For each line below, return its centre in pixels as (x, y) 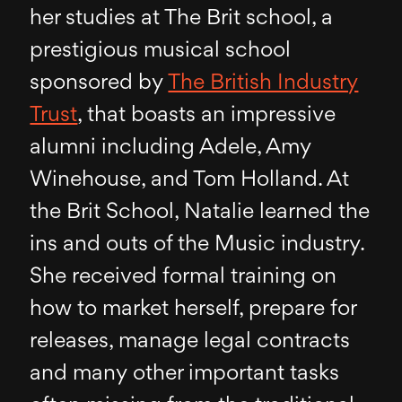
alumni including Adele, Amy (171, 148)
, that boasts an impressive (207, 115)
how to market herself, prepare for (193, 309)
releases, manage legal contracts (190, 341)
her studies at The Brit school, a (182, 18)
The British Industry (263, 83)
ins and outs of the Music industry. (197, 245)
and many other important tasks (185, 374)
